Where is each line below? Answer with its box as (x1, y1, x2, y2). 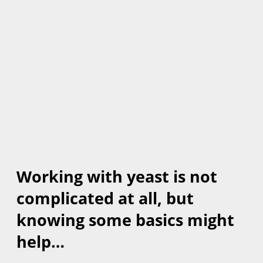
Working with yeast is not (16, 165, 217, 187)
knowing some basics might (16, 208, 234, 231)
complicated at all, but (16, 187, 194, 209)
